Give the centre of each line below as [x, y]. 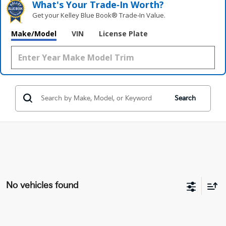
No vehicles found [42, 185]
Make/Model [34, 33]
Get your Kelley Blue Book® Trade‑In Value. [99, 15]
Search [185, 98]
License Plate [123, 33]
